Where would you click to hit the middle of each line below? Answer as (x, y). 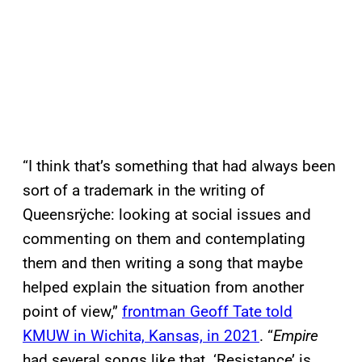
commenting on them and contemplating (164, 239)
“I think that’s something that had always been (179, 166)
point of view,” (72, 312)
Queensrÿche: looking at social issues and (167, 215)
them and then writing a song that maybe (163, 263)
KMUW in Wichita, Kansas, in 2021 (141, 336)
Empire (296, 336)
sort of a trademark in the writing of (144, 191)
